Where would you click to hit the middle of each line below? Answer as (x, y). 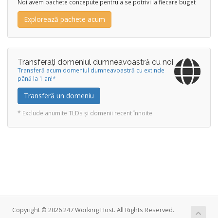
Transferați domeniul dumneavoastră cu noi (95, 62)
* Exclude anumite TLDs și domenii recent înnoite (85, 113)
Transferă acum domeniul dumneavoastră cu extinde (91, 70)
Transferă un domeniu (59, 96)
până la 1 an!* (37, 78)
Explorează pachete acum (64, 19)
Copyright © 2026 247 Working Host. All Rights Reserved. (93, 210)
